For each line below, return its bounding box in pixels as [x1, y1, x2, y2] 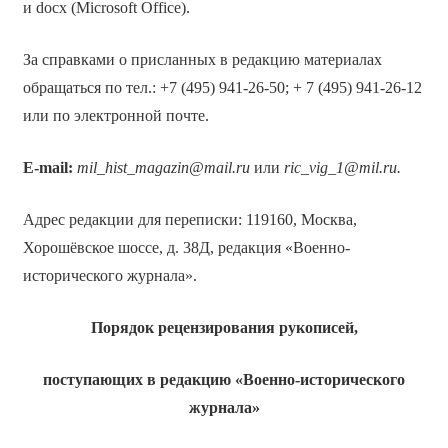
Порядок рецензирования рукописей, [90, 318, 358, 336]
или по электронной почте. [22, 106, 209, 124]
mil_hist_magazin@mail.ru [76, 158, 250, 176]
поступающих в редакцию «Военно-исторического [43, 370, 405, 388]
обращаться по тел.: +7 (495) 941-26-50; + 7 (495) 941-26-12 [22, 78, 422, 96]
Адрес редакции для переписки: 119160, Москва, [22, 210, 357, 228]
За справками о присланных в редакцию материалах [22, 50, 382, 68]
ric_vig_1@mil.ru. [283, 158, 401, 176]
